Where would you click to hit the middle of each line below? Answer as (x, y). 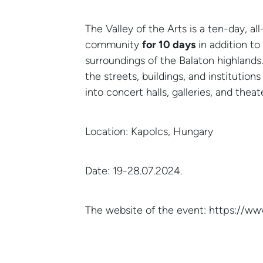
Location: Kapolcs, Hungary (149, 131)
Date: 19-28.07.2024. (134, 171)
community (114, 45)
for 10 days (169, 45)
